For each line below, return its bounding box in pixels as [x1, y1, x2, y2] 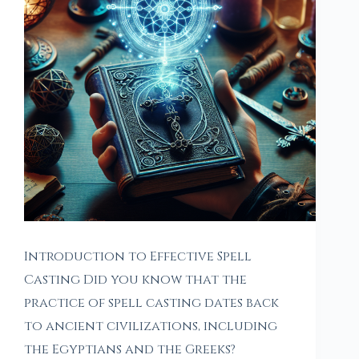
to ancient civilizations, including [24, 317, 277, 336]
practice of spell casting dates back [24, 294, 279, 313]
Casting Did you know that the [24, 271, 247, 289]
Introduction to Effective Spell [24, 248, 252, 266]
